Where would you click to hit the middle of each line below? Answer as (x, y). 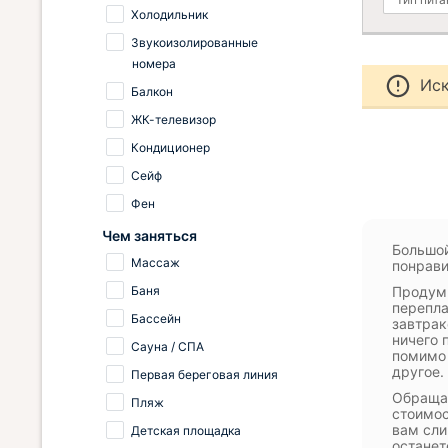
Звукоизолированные (194, 42)
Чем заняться (149, 235)
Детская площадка (186, 430)
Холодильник (169, 14)
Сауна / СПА (167, 346)
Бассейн (156, 318)
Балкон (152, 91)
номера (154, 63)
